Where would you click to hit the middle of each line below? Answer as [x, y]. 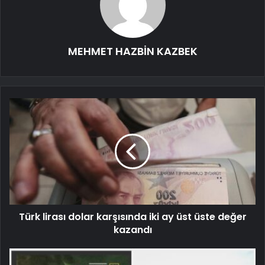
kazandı [132, 230]
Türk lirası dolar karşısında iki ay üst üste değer [132, 216]
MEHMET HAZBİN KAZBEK [132, 51]
